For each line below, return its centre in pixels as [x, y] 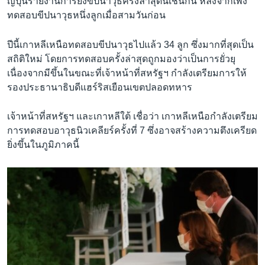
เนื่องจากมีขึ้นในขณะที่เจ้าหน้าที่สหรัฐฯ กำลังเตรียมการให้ [127, 73]
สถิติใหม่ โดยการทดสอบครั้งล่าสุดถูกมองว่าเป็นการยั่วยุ [121, 59]
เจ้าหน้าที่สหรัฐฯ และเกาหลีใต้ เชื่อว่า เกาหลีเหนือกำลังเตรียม [132, 117]
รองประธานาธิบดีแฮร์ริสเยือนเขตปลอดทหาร [100, 87]
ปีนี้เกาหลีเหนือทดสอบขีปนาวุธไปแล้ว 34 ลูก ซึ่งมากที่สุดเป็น [130, 44]
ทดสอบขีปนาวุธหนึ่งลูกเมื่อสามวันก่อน [86, 15]
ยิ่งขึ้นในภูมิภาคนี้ [43, 145]
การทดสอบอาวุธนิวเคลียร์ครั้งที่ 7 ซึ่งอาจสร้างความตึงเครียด [132, 131]
